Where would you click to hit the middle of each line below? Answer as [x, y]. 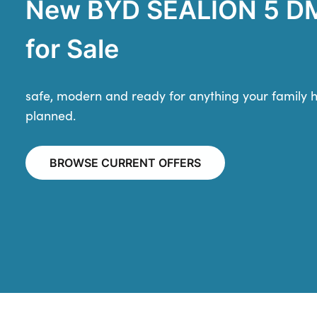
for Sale [72, 48]
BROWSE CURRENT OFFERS [125, 163]
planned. [51, 116]
